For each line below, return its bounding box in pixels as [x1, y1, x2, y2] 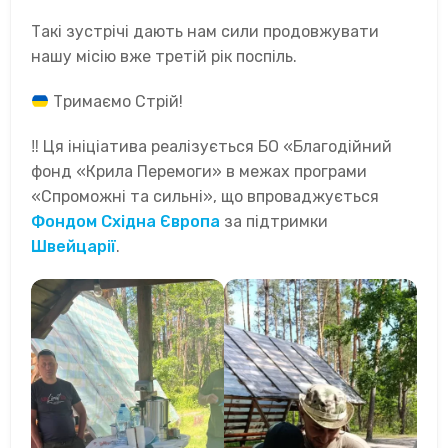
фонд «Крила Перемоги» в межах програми [31, 162, 367, 182]
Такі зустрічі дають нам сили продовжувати [31, 22, 379, 42]
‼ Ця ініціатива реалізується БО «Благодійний [31, 137, 392, 157]
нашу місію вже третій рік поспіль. [31, 47, 297, 67]
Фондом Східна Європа [31, 212, 220, 232]
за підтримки [220, 212, 328, 232]
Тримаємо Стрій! [49, 92, 184, 112]
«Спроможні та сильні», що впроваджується [31, 187, 379, 207]
